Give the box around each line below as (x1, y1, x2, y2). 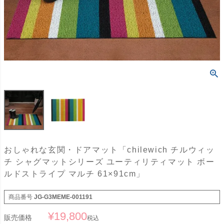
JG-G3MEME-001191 (34, 193, 92, 201)
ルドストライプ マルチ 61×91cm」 (4, 169, 145, 178)
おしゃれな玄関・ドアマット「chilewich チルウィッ (4, 145, 215, 154)
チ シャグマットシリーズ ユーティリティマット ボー (4, 157, 215, 166)
